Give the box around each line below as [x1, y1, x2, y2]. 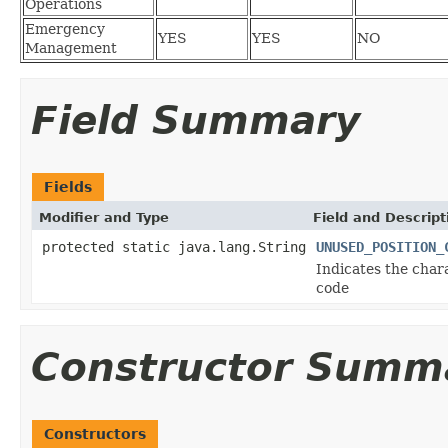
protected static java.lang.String [42, 238, 306, 255]
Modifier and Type [39, 209, 169, 225]
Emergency [25, 20, 105, 37]
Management [25, 39, 117, 56]
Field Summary [31, 97, 360, 143]
